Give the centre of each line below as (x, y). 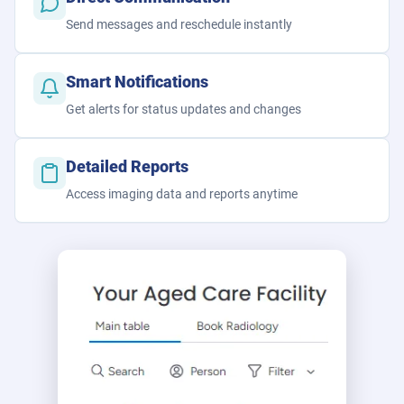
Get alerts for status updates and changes (184, 110)
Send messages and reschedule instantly (179, 25)
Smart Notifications (137, 83)
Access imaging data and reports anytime (182, 194)
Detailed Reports (127, 167)
